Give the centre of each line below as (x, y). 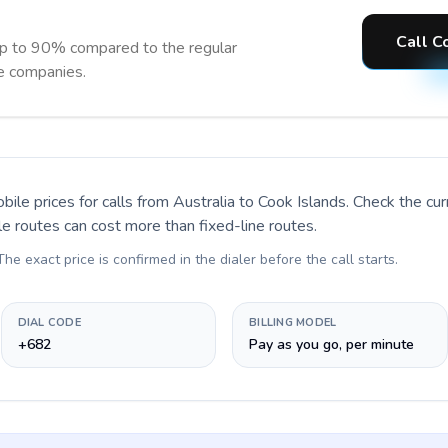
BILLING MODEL (293, 322)
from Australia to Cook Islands (241, 202)
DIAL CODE (49, 322)
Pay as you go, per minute (331, 344)
